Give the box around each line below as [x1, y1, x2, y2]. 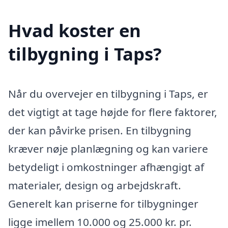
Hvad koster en [8, 18, 141, 42]
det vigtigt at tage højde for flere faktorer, [8, 104, 217, 119]
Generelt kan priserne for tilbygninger [8, 196, 198, 211]
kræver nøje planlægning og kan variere [8, 141, 208, 156]
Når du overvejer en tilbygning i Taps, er [8, 86, 208, 101]
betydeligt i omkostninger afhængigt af [8, 159, 204, 174]
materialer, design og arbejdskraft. [8, 178, 181, 192]
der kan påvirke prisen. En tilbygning [8, 123, 191, 137]
